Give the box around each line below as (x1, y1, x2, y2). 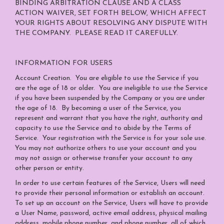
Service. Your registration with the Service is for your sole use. (15, 134, 206, 142)
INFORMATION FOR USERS (15, 59, 112, 67)
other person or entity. (15, 164, 84, 172)
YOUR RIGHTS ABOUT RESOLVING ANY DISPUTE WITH (15, 19, 207, 27)
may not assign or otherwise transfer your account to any (15, 154, 192, 162)
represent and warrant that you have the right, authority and (15, 114, 202, 122)
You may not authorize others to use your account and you (15, 144, 196, 152)
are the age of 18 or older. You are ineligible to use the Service (15, 84, 207, 92)
